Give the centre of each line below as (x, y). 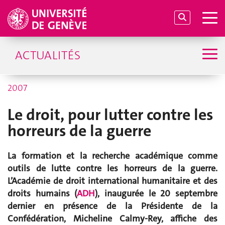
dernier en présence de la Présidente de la (113, 206)
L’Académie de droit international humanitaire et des (113, 181)
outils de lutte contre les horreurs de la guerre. (113, 168)
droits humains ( (42, 194)
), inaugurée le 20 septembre (156, 194)
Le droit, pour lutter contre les (110, 115)
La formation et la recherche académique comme (113, 156)
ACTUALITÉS (48, 55)
